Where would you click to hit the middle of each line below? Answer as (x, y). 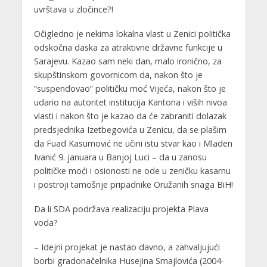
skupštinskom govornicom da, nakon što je (118, 75)
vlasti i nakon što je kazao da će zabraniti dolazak (130, 116)
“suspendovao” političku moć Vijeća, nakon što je (130, 89)
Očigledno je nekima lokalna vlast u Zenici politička (132, 34)
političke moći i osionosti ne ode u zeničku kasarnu (132, 171)
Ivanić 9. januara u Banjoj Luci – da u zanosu (120, 157)
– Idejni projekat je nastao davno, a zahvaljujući (127, 247)
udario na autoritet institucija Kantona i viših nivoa (130, 103)
